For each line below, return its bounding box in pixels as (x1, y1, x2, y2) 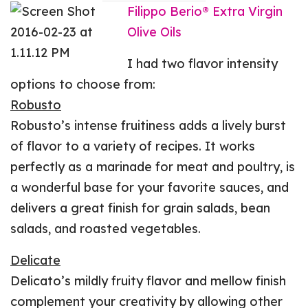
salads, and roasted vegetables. (10, 220, 201, 236)
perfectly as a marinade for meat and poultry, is (10, 158, 296, 175)
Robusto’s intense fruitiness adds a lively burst (10, 117, 287, 133)
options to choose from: (10, 76, 156, 92)
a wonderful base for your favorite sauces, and (10, 179, 289, 195)
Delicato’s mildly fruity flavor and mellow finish (10, 272, 287, 289)
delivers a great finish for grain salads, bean (10, 199, 271, 216)
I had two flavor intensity (127, 55, 278, 71)
